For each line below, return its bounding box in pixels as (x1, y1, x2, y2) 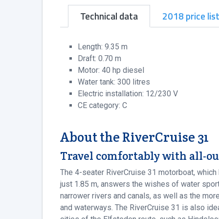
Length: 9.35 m (78, 42, 128, 52)
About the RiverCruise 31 (60, 129, 209, 146)
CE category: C (78, 101, 127, 110)
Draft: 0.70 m (78, 54, 121, 64)
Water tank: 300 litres (78, 77, 150, 87)
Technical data (80, 9, 138, 23)
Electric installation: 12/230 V (78, 89, 178, 99)
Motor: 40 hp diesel (78, 66, 144, 75)
